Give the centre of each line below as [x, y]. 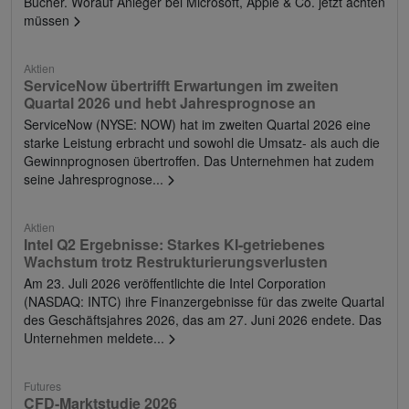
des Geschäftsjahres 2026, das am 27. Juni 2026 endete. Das [203, 319]
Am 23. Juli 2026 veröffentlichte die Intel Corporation [175, 283]
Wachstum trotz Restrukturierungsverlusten [176, 261]
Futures [42, 385]
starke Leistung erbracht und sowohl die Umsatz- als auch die [202, 142]
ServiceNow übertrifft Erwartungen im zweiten [181, 85]
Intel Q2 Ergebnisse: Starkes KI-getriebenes [174, 244]
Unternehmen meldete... [96, 337]
